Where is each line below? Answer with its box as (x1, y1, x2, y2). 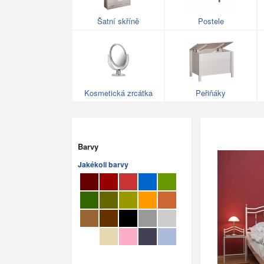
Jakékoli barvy (78, 159, 128, 170)
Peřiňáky (196, 87, 226, 99)
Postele (197, 15, 224, 27)
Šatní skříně (97, 15, 139, 27)
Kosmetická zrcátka (84, 87, 153, 99)
